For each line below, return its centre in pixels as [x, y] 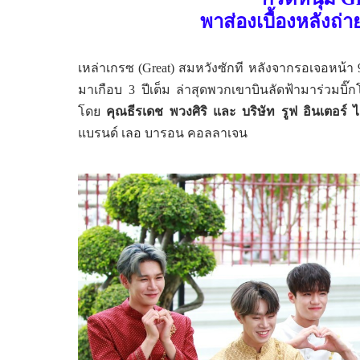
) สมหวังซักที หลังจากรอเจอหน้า [264, 67]
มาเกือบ [103, 89]
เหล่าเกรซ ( [110, 67]
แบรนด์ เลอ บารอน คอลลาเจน [163, 133]
